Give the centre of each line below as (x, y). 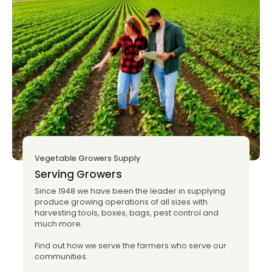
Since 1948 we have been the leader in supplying (130, 191)
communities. (61, 257)
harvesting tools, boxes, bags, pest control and (127, 213)
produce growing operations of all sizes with (121, 202)
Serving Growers (78, 175)
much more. (59, 224)
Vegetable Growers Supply (87, 158)
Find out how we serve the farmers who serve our (131, 246)
